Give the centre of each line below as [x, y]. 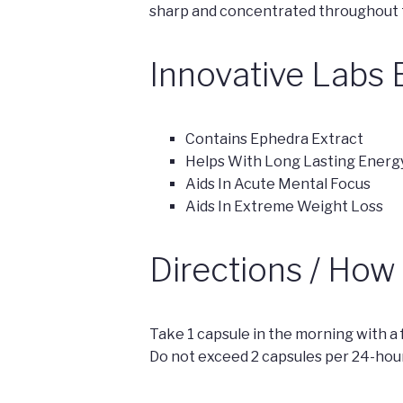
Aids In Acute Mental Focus [278, 184]
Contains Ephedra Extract [274, 139]
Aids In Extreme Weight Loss [284, 207]
